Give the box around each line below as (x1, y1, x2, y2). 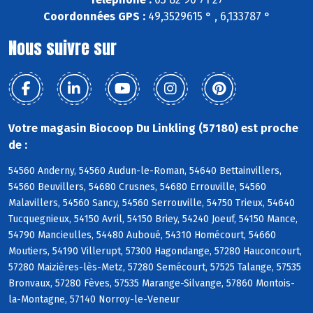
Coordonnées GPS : (43, 10, 145, 24)
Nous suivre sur (8, 36, 117, 61)
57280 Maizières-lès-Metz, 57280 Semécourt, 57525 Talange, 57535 (8, 261, 301, 273)
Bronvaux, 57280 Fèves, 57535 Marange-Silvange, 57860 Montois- (8, 277, 295, 289)
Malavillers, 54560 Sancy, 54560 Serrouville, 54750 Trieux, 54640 (8, 196, 295, 209)
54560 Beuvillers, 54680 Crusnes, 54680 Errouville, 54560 (8, 180, 266, 193)
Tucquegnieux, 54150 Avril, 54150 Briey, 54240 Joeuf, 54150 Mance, (8, 212, 298, 225)
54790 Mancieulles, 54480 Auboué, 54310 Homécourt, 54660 (8, 228, 276, 241)
